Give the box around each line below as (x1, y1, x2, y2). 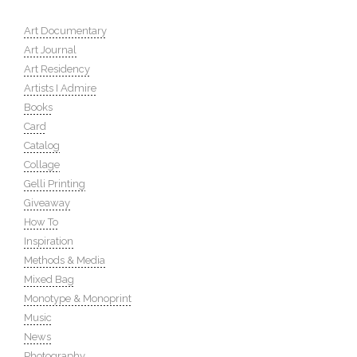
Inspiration (24, 235, 73, 247)
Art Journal (24, 44, 76, 56)
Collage (24, 159, 60, 171)
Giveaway (24, 197, 70, 209)
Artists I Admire (24, 82, 96, 94)
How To (24, 216, 58, 228)
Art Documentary (24, 25, 107, 37)
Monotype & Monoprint (24, 292, 131, 304)
